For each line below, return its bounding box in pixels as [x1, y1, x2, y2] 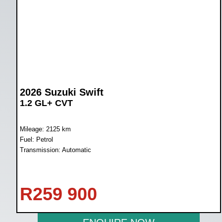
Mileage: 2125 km [19, 125, 71, 133]
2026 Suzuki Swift [19, 86, 104, 98]
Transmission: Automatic [19, 146, 91, 154]
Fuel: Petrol [19, 135, 53, 143]
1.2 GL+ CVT [19, 98, 73, 108]
